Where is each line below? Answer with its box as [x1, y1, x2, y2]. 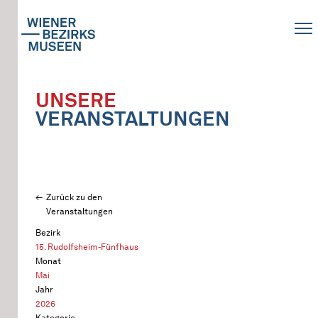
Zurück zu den [46, 192, 102, 202]
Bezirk [35, 227, 60, 238]
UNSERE [35, 88, 116, 112]
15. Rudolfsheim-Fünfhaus [35, 241, 138, 252]
